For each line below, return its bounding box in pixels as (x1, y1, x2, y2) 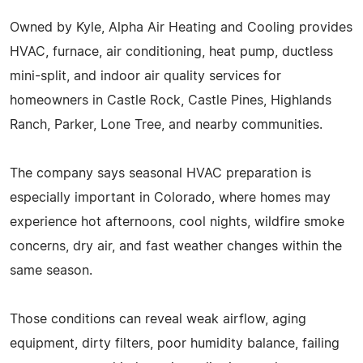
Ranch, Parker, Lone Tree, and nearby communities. (10, 117, 322, 131)
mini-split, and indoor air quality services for (10, 69, 281, 83)
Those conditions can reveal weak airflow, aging (10, 312, 306, 326)
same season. (10, 263, 92, 277)
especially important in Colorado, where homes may (10, 190, 331, 204)
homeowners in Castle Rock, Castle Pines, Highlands (10, 93, 331, 107)
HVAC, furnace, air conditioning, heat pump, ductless (10, 45, 333, 58)
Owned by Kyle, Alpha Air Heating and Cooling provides (10, 20, 352, 34)
